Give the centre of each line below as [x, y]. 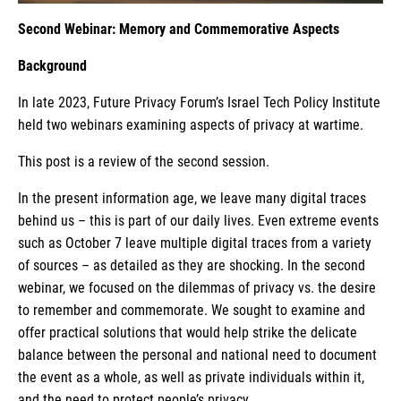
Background [52, 65]
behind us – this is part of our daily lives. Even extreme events [198, 220]
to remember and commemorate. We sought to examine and [192, 310]
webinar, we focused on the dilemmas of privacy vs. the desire [197, 287]
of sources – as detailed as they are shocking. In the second [192, 265]
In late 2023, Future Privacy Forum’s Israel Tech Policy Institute [199, 102]
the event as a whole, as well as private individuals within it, [191, 377]
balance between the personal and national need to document [197, 354]
